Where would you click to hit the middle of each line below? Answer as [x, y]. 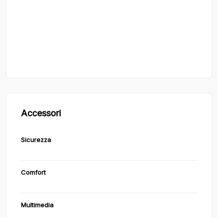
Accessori [41, 113]
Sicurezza [36, 140]
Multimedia [37, 205]
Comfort [33, 172]
